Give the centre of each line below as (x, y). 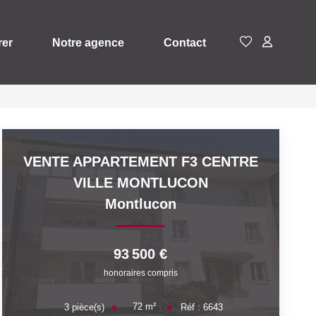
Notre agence (88, 42)
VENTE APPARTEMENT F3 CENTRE (140, 162)
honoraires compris (140, 273)
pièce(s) (88, 307)
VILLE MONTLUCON (140, 183)
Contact (185, 42)
